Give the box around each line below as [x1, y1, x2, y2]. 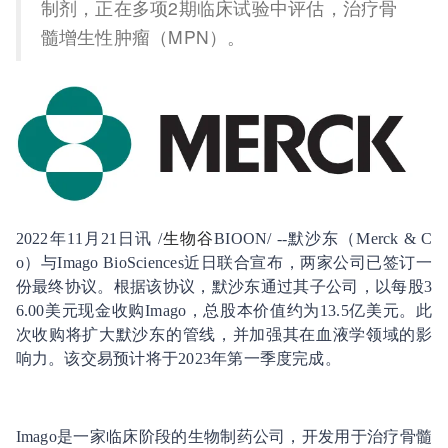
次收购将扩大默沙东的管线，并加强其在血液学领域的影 [15, 325, 433, 343]
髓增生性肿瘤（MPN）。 [40, 24, 246, 49]
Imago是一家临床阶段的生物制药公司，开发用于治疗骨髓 [15, 427, 433, 445]
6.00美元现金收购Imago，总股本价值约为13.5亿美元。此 [15, 301, 433, 319]
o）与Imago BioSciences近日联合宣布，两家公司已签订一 [15, 253, 433, 271]
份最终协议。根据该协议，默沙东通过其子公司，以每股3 [15, 277, 433, 295]
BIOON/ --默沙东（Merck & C [214, 229, 433, 247]
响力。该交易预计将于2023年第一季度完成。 [15, 349, 341, 367]
